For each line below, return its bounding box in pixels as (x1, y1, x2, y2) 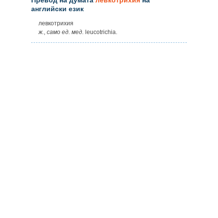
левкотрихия (38, 19, 73, 27)
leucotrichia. (84, 28, 117, 36)
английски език (31, 4, 84, 13)
